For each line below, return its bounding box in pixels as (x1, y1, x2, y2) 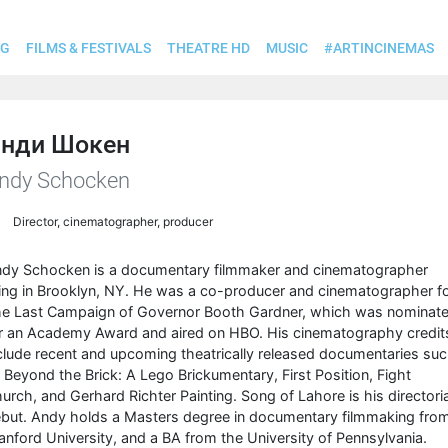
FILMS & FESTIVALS (26, 40, 151, 56)
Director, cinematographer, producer (13, 214, 213, 229)
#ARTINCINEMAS (324, 40, 434, 56)
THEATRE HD (167, 40, 250, 56)
